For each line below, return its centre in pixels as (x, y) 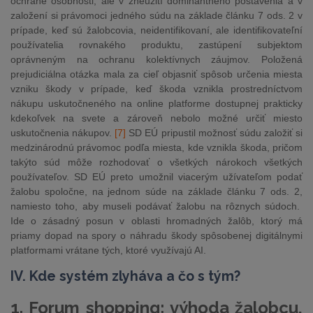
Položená (282, 59)
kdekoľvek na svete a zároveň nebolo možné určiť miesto (156, 118)
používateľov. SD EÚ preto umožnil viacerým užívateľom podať (156, 177)
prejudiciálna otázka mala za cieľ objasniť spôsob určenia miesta (156, 74)
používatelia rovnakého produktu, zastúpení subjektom (156, 45)
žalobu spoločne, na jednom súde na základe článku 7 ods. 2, (156, 191)
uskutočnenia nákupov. (61, 133)
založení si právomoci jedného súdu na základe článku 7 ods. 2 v (156, 15)
